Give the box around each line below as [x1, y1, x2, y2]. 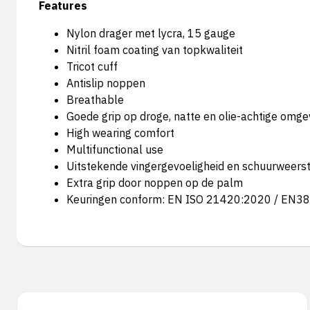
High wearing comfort [66, 126, 174, 140]
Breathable [66, 93, 124, 107]
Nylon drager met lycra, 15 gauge [66, 26, 235, 40]
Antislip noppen [66, 76, 145, 90]
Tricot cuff [66, 60, 118, 73]
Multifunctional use [66, 143, 163, 156]
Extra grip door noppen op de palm [66, 176, 243, 190]
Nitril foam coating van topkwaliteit [66, 43, 243, 57]
